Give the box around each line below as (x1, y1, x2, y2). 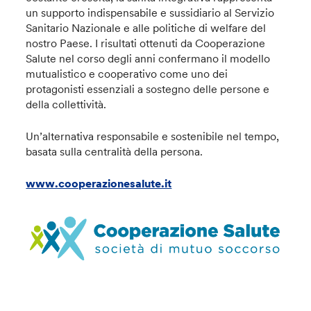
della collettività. (26, 96, 110, 111)
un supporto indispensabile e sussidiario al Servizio (26, 5, 275, 19)
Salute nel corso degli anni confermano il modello (26, 51, 271, 65)
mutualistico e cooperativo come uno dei (26, 66, 228, 81)
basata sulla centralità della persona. (26, 144, 203, 158)
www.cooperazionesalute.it (26, 176, 172, 190)
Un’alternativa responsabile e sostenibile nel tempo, (26, 128, 280, 143)
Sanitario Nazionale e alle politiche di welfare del (26, 20, 267, 35)
